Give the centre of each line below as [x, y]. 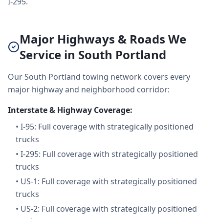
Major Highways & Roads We [103, 39]
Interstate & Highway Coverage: [70, 110]
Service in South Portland [93, 55]
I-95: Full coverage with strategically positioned [107, 127]
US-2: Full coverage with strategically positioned [109, 209]
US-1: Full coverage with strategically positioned [109, 181]
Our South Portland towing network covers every [99, 77]
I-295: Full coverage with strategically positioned [109, 154]
